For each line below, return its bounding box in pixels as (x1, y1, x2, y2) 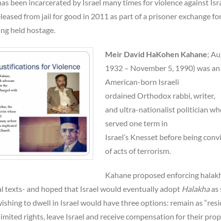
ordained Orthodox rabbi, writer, (105, 90, 215, 100)
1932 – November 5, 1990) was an (105, 63, 220, 73)
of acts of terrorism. (105, 146, 171, 155)
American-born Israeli (105, 76, 179, 86)
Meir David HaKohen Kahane (105, 49, 207, 59)
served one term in (105, 118, 168, 128)
